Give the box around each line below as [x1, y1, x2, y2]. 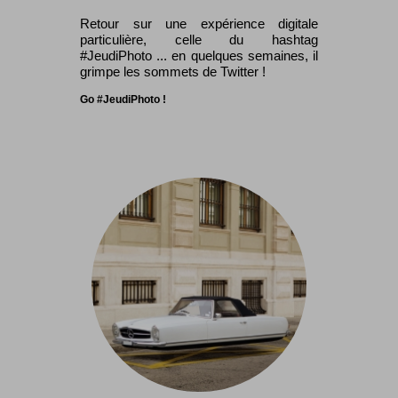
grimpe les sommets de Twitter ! [80, 64, 266, 80]
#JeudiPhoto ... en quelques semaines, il [80, 48, 318, 64]
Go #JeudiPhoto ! [80, 93, 166, 107]
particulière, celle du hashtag [80, 32, 318, 48]
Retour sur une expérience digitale [80, 16, 318, 32]
